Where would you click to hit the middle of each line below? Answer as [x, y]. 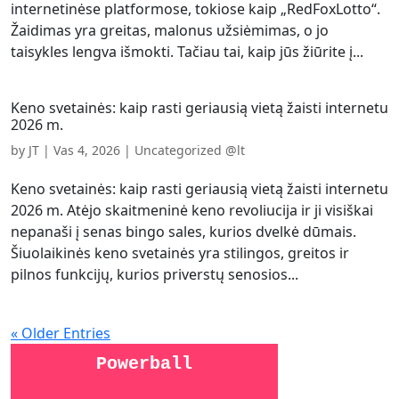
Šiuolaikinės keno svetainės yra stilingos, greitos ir [180, 253]
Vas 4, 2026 [87, 150]
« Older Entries [61, 333]
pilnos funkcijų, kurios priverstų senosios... [155, 274]
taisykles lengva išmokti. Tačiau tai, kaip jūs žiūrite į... [187, 52]
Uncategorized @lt [190, 150]
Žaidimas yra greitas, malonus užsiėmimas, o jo [170, 30]
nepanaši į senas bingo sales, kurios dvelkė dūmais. [183, 232]
